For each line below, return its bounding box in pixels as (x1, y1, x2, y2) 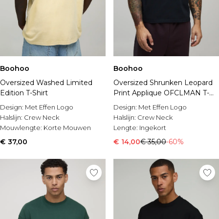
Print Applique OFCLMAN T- (113, 88, 209, 97)
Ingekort (139, 124, 166, 131)
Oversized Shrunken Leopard (113, 78, 213, 87)
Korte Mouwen (44, 124, 91, 131)
